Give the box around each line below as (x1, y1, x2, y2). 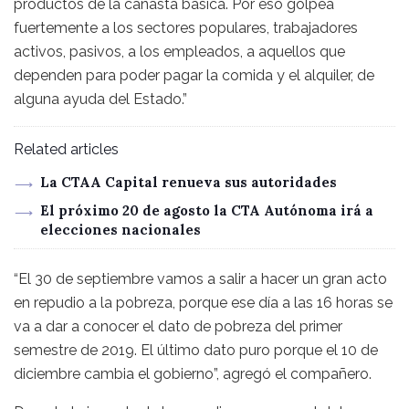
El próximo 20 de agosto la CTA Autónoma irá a (39, 202, 373, 220)
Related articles (14, 141, 119, 159)
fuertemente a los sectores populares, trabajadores (14, 19, 358, 37)
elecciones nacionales (39, 221, 201, 239)
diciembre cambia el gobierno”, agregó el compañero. (14, 365, 372, 383)
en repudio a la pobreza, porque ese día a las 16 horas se (14, 294, 393, 312)
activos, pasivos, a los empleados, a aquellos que (14, 43, 345, 61)
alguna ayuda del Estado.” (14, 90, 187, 109)
